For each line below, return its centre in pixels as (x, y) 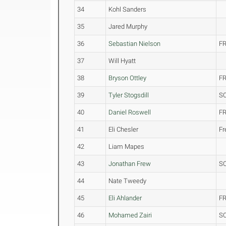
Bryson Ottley (128, 78)
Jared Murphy (128, 26)
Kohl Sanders (128, 9)
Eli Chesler (124, 129)
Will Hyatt (122, 61)
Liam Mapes (127, 147)
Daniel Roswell (130, 112)
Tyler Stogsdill (129, 95)
